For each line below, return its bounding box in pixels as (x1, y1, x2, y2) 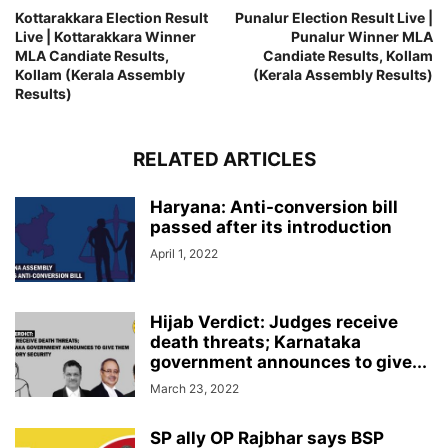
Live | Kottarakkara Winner (15, 28, 196, 46)
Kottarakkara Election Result (15, 9, 208, 27)
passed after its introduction (150, 217, 392, 238)
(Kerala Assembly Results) (253, 66, 433, 84)
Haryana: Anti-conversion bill (150, 197, 398, 218)
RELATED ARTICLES (132, 148, 316, 172)
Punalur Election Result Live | (235, 9, 433, 27)
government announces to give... (150, 352, 427, 373)
